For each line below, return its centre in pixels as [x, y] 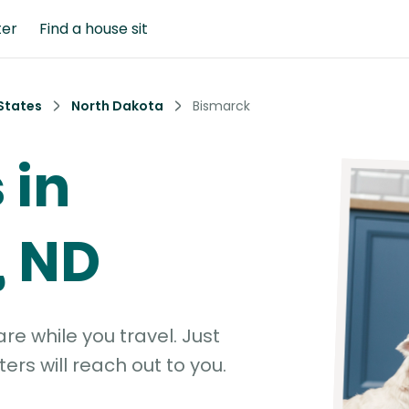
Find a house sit [94, 28]
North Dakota [117, 106]
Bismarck [221, 106]
